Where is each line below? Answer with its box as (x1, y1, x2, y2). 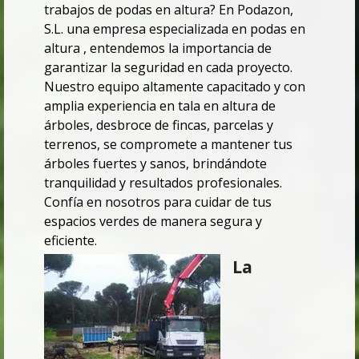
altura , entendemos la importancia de (44, 39, 272, 58)
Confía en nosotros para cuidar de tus (44, 193, 272, 212)
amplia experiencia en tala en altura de (44, 97, 276, 115)
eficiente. (44, 232, 97, 250)
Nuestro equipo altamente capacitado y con (44, 78, 305, 96)
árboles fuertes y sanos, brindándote (44, 155, 267, 173)
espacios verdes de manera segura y (44, 212, 262, 231)
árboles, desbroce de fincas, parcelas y (44, 116, 273, 135)
